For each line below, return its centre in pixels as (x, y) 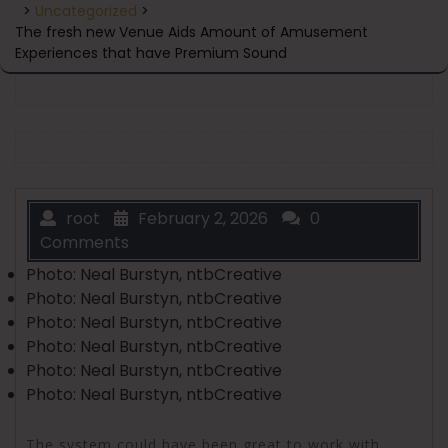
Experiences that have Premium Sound (151, 52)
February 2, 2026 (203, 218)
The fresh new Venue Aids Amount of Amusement (191, 31)
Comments (84, 242)
